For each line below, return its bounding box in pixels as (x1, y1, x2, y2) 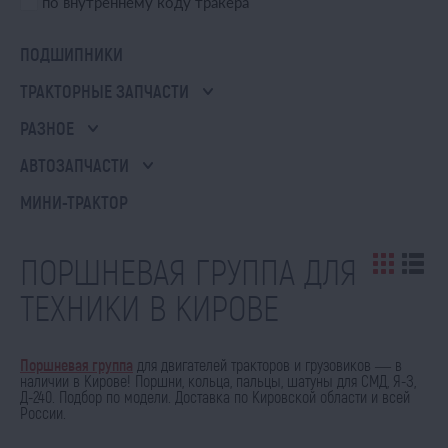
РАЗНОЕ (20, 117, 74, 139)
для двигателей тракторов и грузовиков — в (133, 355, 402, 374)
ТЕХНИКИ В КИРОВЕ (20, 285, 279, 328)
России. (20, 403, 66, 422)
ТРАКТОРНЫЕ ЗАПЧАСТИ (20, 80, 189, 102)
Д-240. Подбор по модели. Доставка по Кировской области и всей (20, 387, 410, 406)
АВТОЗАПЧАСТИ (20, 154, 129, 176)
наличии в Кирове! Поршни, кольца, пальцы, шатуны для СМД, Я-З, (20, 371, 416, 390)
